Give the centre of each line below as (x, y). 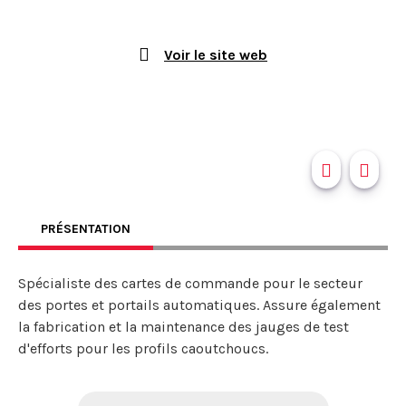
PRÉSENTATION (86, 229)
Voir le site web (216, 54)
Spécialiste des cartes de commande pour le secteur (190, 283)
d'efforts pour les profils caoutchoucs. (143, 348)
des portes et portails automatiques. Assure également (199, 305)
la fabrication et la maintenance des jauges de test (184, 327)
